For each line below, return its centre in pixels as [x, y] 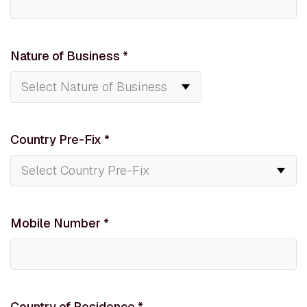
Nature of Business [66, 56]
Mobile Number [57, 223]
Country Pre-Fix [57, 139]
